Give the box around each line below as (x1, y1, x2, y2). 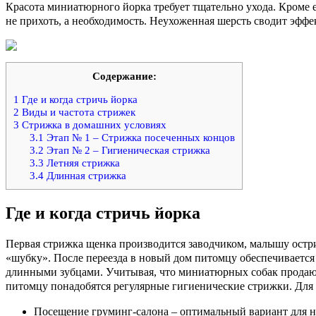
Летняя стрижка (43, 157, 120, 169)
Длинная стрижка (43, 169, 126, 182)
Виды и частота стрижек (19, 106, 135, 119)
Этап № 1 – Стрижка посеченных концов (43, 131, 235, 144)
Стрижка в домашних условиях (19, 119, 166, 131)
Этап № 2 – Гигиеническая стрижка (43, 144, 210, 157)
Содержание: (92, 70, 157, 83)
